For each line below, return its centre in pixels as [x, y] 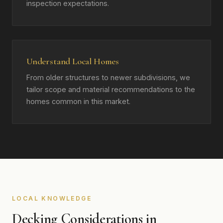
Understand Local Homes [73, 61]
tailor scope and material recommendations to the [111, 89]
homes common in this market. [78, 101]
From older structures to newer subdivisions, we [108, 77]
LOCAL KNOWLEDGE [52, 198]
